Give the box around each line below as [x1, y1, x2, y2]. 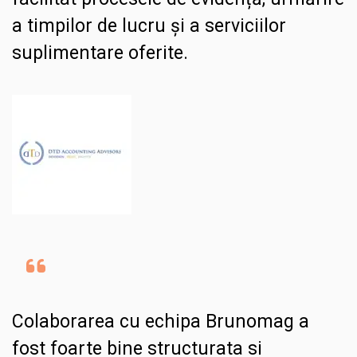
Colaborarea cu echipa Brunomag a [12, 311, 309, 333]
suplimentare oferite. [12, 42, 188, 65]
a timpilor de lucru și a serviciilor [12, 15, 286, 37]
